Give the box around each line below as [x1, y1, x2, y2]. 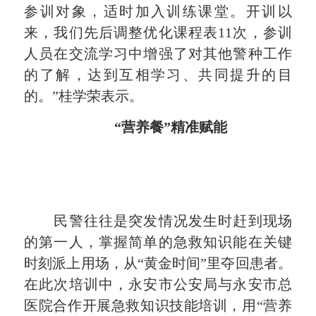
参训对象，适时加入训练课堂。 [24, 3, 246, 19]
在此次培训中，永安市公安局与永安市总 [24, 276, 292, 292]
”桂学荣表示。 [52, 87, 144, 104]
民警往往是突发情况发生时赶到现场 [24, 212, 292, 229]
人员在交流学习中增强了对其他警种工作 [24, 45, 292, 61]
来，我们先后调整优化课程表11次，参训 [24, 24, 292, 40]
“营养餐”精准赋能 [114, 119, 227, 135]
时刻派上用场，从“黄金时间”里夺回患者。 [24, 255, 292, 271]
